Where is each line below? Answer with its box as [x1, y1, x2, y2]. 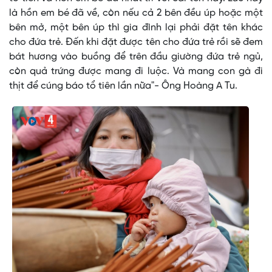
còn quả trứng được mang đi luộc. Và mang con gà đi [9, 66, 263, 77]
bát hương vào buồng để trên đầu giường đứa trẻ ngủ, [9, 52, 263, 63]
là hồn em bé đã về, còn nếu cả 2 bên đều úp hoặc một [9, 8, 263, 19]
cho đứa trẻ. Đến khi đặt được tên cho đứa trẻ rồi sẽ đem [9, 37, 263, 48]
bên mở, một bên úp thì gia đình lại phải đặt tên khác [9, 22, 263, 33]
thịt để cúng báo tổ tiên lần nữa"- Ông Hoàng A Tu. [9, 81, 237, 92]
